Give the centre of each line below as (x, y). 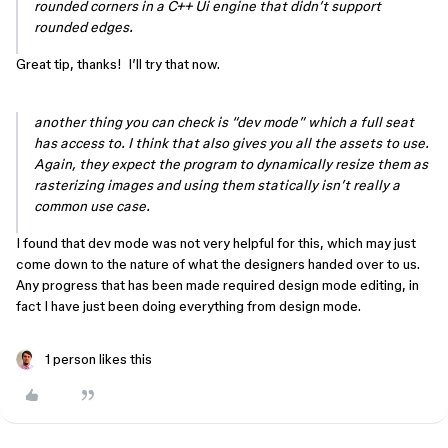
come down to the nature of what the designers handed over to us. (219, 264)
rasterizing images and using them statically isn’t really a (217, 185)
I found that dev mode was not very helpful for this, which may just (216, 243)
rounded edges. (85, 27)
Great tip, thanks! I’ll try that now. (118, 64)
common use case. (93, 206)
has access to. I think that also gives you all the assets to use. (231, 143)
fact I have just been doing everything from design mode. (188, 306)
